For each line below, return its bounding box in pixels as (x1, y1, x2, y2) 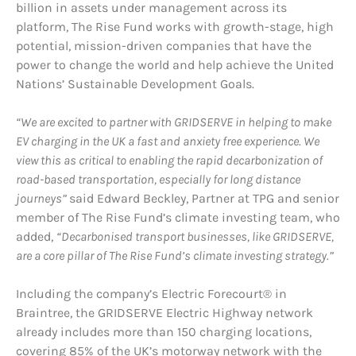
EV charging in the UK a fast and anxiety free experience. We (16, 133, 319, 149)
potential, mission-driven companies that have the (16, 38, 311, 54)
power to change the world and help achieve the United (16, 57, 334, 73)
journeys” (16, 191, 69, 207)
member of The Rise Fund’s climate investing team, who (16, 210, 340, 226)
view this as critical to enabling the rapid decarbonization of (16, 153, 323, 168)
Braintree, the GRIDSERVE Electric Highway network (16, 305, 313, 321)
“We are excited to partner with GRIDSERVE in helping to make (16, 114, 331, 130)
